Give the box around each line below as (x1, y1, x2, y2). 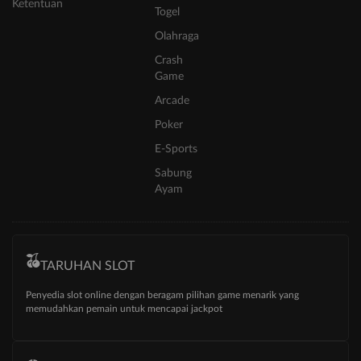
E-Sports (155, 143, 197, 156)
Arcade (155, 95, 189, 107)
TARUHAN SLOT (40, 259, 135, 273)
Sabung (155, 168, 192, 180)
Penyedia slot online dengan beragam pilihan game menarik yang (26, 290, 299, 301)
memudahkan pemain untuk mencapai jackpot (26, 304, 222, 314)
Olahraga (155, 31, 199, 43)
